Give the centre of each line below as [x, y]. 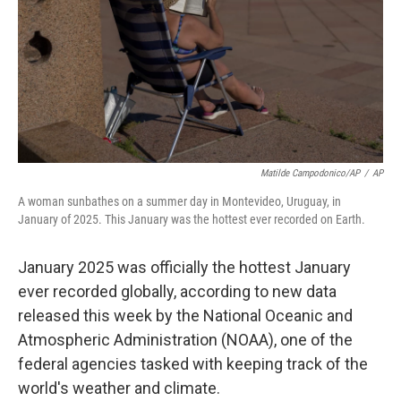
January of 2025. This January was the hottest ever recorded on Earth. [192, 219]
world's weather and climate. [119, 388]
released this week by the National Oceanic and [185, 316]
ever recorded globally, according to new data [177, 291]
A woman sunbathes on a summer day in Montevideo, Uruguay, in [179, 201]
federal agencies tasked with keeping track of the [193, 364]
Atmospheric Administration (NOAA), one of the [185, 340]
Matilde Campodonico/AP [310, 173]
